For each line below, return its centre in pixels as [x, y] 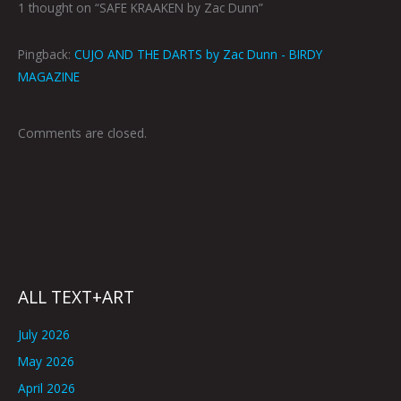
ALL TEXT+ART [76, 298]
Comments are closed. [82, 132]
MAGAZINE [49, 77]
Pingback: [46, 55]
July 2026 [44, 334]
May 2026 [46, 361]
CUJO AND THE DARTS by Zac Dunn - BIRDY [198, 55]
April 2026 [47, 388]
